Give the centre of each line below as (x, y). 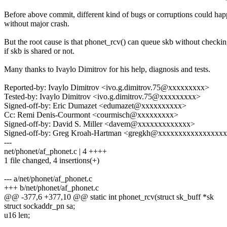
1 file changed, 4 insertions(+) (52, 161)
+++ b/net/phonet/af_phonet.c (51, 188)
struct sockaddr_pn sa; (40, 206)
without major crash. (37, 24)
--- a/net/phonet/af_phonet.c (48, 179)
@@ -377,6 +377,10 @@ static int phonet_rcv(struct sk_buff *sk (109, 197)
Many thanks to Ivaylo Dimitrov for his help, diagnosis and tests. (107, 69)
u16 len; (17, 215)
